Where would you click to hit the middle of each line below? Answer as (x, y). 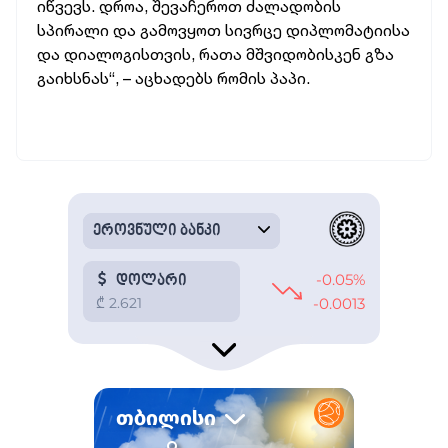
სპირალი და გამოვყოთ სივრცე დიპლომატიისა (223, 30)
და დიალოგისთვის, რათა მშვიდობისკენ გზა (215, 54)
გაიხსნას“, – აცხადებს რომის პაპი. (173, 78)
